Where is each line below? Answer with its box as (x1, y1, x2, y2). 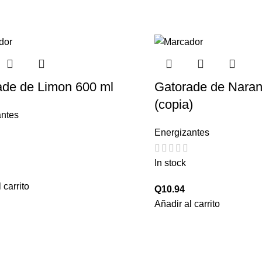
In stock (154, 157, 186, 168)
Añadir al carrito (154, 198, 220, 209)
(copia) (154, 97, 193, 112)
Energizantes (154, 127, 209, 138)
